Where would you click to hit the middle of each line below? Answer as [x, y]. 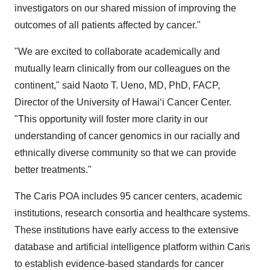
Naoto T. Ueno [113, 86]
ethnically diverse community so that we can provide [125, 153]
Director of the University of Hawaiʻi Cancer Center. [123, 102]
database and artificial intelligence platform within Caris [132, 247]
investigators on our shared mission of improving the [125, 8]
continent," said [49, 86]
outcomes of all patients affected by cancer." [108, 25]
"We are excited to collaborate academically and [117, 52]
